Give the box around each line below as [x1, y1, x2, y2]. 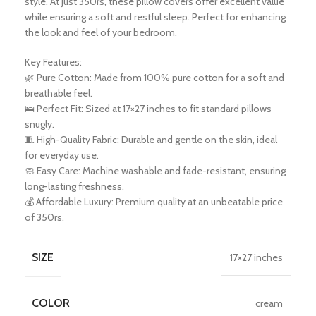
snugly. [25, 118, 54, 130]
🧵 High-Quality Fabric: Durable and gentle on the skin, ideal [25, 133, 277, 146]
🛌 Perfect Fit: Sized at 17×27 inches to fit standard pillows [25, 102, 272, 115]
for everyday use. [25, 149, 99, 162]
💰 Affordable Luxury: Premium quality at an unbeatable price [25, 195, 283, 208]
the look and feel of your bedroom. [25, 26, 177, 39]
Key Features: [25, 56, 82, 68]
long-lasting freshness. [25, 180, 124, 193]
